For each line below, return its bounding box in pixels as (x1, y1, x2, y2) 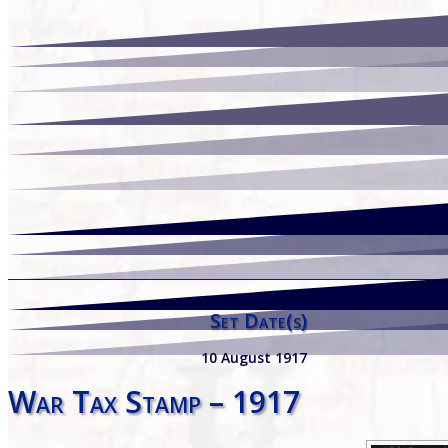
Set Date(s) (209, 306, 307, 334)
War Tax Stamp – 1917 (8, 380, 300, 422)
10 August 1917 (200, 347, 307, 367)
